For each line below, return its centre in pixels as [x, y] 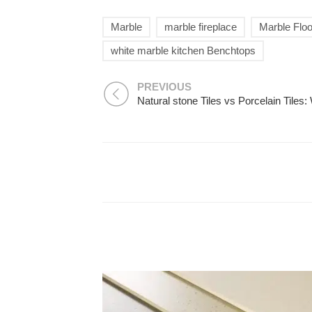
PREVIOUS [164, 87]
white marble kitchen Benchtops [183, 51]
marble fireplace [201, 28]
